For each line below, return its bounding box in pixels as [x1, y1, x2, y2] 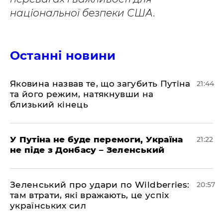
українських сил [10, 201, 87, 211]
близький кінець [10, 100, 89, 110]
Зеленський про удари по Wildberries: [10, 180, 190, 190]
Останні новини [10, 48, 116, 63]
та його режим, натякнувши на [10, 89, 154, 99]
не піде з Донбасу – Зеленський [10, 145, 165, 155]
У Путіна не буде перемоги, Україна [10, 134, 183, 144]
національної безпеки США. [10, 7, 155, 19]
